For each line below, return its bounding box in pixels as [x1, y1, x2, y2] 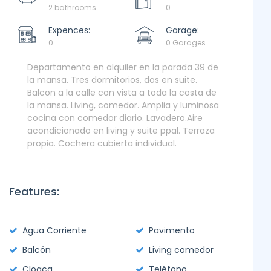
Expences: [48, 24, 90, 36]
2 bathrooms [48, 2, 96, 13]
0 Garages [166, 38, 206, 48]
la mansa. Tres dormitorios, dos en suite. [27, 74, 197, 86]
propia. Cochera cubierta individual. [27, 137, 177, 149]
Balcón [22, 244, 51, 256]
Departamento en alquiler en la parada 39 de [27, 61, 218, 73]
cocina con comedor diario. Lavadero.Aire [27, 112, 203, 124]
